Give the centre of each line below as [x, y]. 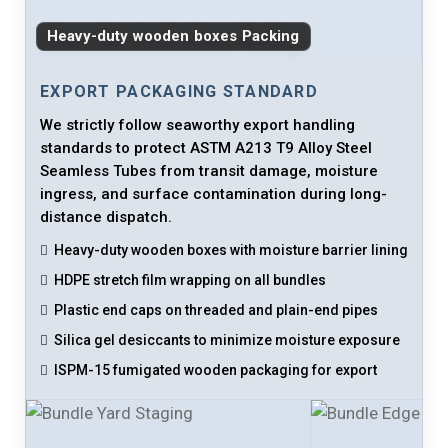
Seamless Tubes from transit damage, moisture [209, 171]
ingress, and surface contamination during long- [213, 194]
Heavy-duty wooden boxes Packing [173, 36]
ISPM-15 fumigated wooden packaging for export [215, 370]
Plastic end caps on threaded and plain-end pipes [216, 310]
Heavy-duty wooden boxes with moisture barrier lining [231, 250]
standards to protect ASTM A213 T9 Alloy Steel [206, 148]
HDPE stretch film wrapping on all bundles [190, 280]
